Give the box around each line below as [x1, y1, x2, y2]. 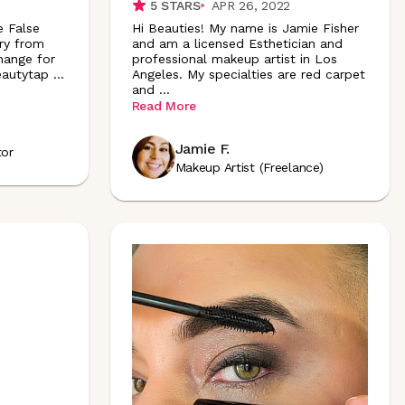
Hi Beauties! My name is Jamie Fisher [131, 20, 359, 35]
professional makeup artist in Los [131, 51, 337, 66]
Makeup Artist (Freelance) [174, 160, 324, 174]
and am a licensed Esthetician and [131, 35, 343, 51]
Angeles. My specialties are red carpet [131, 66, 365, 81]
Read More [131, 99, 196, 113]
